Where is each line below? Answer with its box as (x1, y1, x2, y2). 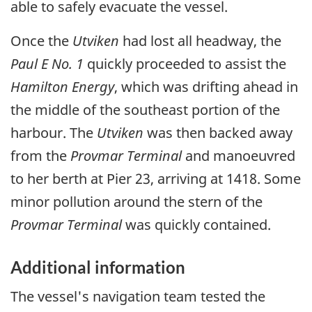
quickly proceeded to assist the (84, 54, 286, 74)
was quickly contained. (122, 215, 271, 235)
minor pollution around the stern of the (10, 192, 263, 212)
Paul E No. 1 (10, 54, 84, 74)
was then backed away (143, 123, 292, 143)
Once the (10, 31, 72, 51)
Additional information (10, 257, 185, 278)
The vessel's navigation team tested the (10, 286, 265, 306)
